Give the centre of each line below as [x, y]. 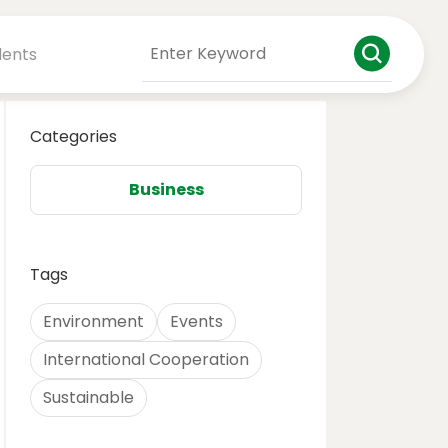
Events [196, 321]
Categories [73, 136]
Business [166, 189]
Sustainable [88, 397]
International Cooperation [146, 359]
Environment [93, 321]
